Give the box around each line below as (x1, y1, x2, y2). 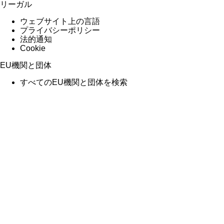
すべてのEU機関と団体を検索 (20, 77, 127, 86)
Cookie (20, 43, 45, 52)
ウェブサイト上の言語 (20, 16, 100, 25)
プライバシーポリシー (20, 25, 100, 34)
